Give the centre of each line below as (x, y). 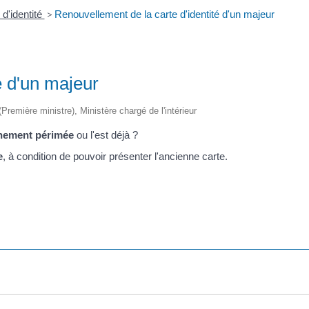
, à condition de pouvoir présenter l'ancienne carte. (115, 157)
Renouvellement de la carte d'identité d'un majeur (164, 14)
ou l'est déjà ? (106, 134)
